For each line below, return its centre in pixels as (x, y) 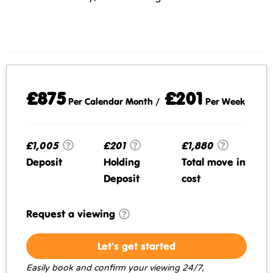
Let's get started (136, 246)
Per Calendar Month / (115, 101)
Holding (122, 161)
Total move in (213, 161)
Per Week (224, 101)
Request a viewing (71, 213)
